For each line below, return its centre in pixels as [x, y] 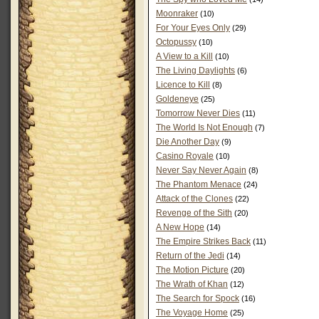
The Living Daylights [195, 70]
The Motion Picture [192, 270]
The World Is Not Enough [204, 127]
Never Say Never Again [201, 170]
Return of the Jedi [190, 256]
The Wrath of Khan [192, 284]
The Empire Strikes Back [203, 241]
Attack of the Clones [194, 199]
